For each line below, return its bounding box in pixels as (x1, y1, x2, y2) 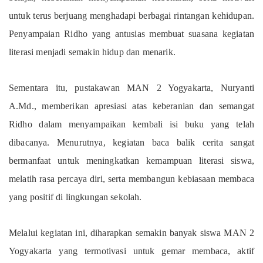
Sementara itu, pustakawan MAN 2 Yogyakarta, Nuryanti (9, 83, 254, 93)
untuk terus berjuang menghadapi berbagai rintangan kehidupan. (9, 11, 254, 21)
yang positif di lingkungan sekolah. (9, 192, 142, 203)
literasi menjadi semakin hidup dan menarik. (9, 47, 176, 58)
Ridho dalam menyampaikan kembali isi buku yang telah (9, 119, 254, 130)
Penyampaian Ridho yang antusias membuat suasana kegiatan (9, 29, 254, 39)
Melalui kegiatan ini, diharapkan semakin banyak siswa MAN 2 (9, 228, 254, 238)
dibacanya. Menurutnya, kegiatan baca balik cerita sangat (9, 137, 254, 148)
